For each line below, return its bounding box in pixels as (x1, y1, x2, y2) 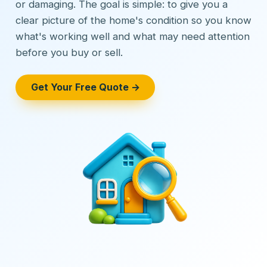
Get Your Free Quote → (30, 81, 140, 94)
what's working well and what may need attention (15, 30, 250, 43)
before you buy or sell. (15, 46, 123, 59)
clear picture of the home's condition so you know (15, 14, 252, 27)
